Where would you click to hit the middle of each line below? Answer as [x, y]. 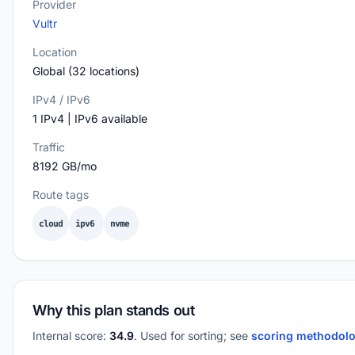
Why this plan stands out [114, 310]
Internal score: [71, 336]
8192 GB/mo [65, 166]
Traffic [49, 147]
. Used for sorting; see [193, 336]
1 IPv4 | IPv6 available [90, 118]
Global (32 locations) [86, 71]
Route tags [61, 195]
